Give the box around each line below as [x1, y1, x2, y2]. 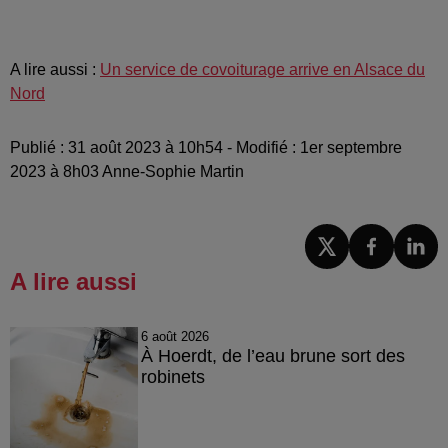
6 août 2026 [140, 328, 209, 344]
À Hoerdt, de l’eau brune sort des [140, 345, 405, 366]
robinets [140, 366, 205, 387]
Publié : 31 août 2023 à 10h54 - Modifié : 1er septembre [10, 139, 402, 157]
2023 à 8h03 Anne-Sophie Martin [10, 163, 244, 181]
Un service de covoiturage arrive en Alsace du [100, 61, 425, 79]
